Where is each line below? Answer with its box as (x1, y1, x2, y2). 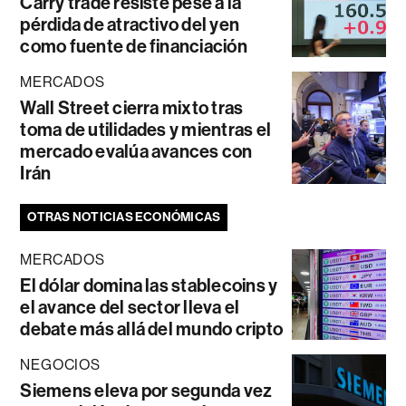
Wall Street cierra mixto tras (20, 96, 244, 119)
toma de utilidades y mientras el (20, 118, 272, 140)
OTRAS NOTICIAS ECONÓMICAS (27, 208, 221, 225)
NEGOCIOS (20, 355, 101, 373)
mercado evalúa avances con (20, 140, 253, 162)
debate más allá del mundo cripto (20, 317, 284, 340)
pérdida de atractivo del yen (20, 13, 240, 35)
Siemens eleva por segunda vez (20, 379, 273, 401)
